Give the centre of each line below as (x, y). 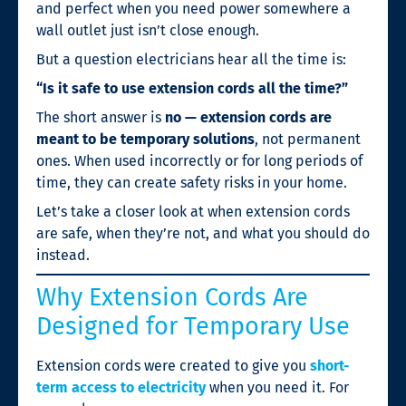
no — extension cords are (248, 117)
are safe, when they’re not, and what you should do (203, 233)
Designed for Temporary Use (193, 326)
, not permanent (308, 139)
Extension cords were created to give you (173, 365)
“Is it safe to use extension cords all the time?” (192, 88)
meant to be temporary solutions (145, 139)
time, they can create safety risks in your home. (192, 182)
